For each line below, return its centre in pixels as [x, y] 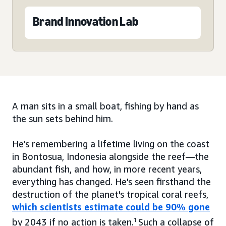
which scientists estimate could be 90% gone [111, 207]
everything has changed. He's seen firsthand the [111, 182]
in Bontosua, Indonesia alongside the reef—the [110, 157]
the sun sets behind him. [63, 119]
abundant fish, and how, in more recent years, [107, 169]
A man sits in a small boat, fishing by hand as [105, 106]
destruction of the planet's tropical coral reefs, [110, 194]
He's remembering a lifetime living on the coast [111, 144]
